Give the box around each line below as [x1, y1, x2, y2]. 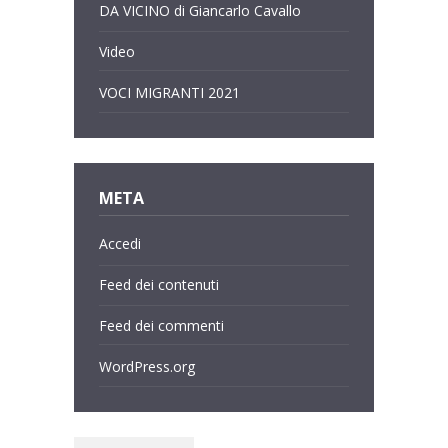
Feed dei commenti [99, 315, 224, 335]
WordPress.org [99, 356, 195, 376]
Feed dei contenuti [99, 275, 219, 295]
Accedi [99, 234, 141, 254]
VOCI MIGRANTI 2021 [99, 82, 240, 102]
